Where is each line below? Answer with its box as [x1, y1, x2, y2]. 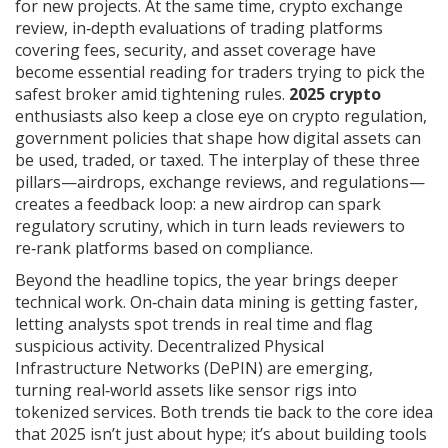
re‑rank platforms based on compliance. [15, 236, 313, 259]
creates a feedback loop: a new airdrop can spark [15, 192, 381, 215]
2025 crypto [289, 82, 381, 105]
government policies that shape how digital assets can [15, 126, 421, 149]
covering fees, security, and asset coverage [15, 38, 336, 61]
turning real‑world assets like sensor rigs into [15, 378, 357, 401]
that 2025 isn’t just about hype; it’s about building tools [15, 422, 427, 445]
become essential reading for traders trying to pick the [15, 60, 425, 83]
